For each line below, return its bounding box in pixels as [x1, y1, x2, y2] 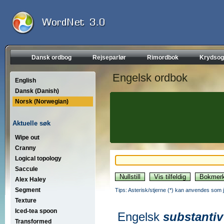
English [15, 77, 36, 84]
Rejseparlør [92, 54, 126, 61]
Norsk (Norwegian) [15, 98, 68, 105]
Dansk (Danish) [15, 87, 59, 94]
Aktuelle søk [12, 119, 50, 127]
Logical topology [15, 154, 61, 162]
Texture [15, 196, 36, 204]
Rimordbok [147, 54, 178, 61]
